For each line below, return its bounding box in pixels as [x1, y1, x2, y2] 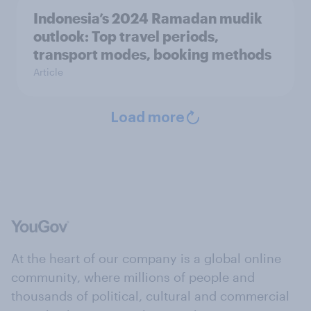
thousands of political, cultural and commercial [11, 288, 289, 303]
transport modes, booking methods [33, 46, 271, 62]
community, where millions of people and [11, 269, 255, 285]
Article [33, 66, 63, 78]
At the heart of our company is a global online [11, 251, 281, 266]
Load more [110, 111, 185, 125]
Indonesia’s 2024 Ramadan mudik [33, 10, 262, 26]
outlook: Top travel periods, [33, 28, 219, 44]
